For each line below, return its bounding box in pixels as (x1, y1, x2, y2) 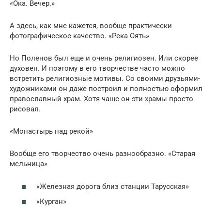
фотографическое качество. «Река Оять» (10, 31, 149, 41)
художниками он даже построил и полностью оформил (10, 84, 202, 93)
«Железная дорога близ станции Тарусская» (36, 182, 189, 191)
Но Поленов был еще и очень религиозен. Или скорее (10, 54, 198, 63)
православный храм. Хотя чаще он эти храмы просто (10, 94, 193, 104)
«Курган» (36, 197, 66, 206)
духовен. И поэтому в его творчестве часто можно (10, 64, 185, 73)
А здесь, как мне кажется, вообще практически (10, 21, 172, 31)
